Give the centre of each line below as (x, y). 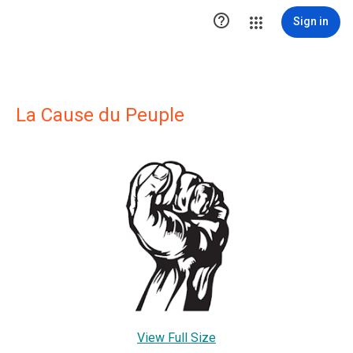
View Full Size (176, 337)
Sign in (311, 21)
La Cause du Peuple (100, 115)
